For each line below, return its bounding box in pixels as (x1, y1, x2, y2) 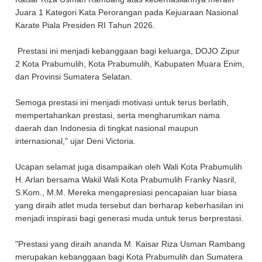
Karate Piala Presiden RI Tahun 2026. (15, 20, 156, 30)
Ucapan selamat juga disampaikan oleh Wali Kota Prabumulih (15, 162, 243, 171)
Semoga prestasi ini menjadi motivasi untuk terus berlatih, (15, 98, 229, 107)
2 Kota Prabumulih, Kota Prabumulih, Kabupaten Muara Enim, (15, 59, 245, 68)
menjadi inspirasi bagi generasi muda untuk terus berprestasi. (15, 213, 246, 223)
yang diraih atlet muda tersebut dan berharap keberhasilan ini (15, 201, 244, 210)
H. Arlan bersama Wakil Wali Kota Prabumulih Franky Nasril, (15, 175, 237, 184)
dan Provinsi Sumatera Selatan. (15, 72, 135, 81)
